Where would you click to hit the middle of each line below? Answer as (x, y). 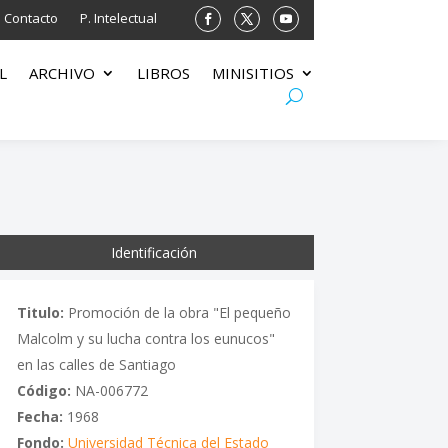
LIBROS (163, 73)
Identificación (154, 252)
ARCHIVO (61, 73)
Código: (43, 390)
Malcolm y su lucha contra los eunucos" (145, 338)
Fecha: (39, 416)
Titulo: (40, 312)
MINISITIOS (252, 73)
